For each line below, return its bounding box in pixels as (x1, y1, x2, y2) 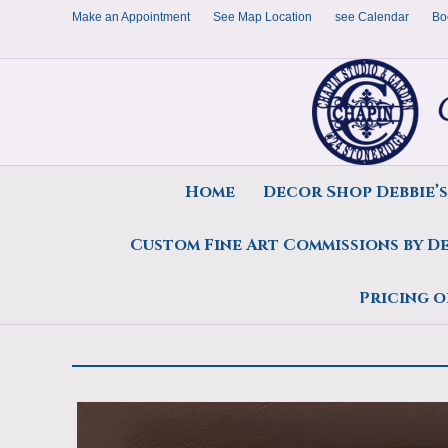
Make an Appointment (72, 10, 190, 24)
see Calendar (335, 10, 409, 24)
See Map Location (213, 10, 312, 24)
